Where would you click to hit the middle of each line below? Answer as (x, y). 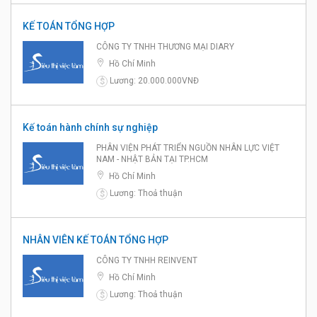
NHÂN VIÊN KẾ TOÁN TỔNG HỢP (96, 240)
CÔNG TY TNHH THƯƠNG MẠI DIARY (165, 47)
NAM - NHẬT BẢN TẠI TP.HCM (152, 160)
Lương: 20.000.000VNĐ (154, 81)
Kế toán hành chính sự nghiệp (90, 128)
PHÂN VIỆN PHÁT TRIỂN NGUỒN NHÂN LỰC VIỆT (188, 148)
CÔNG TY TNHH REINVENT (147, 261)
